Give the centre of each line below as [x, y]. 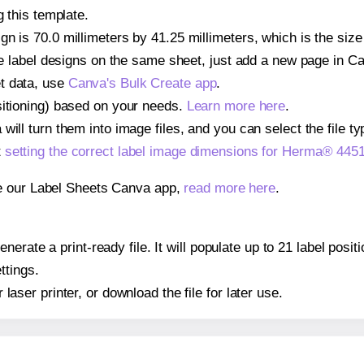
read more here [230, 188]
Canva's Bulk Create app [142, 83]
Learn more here [236, 106]
